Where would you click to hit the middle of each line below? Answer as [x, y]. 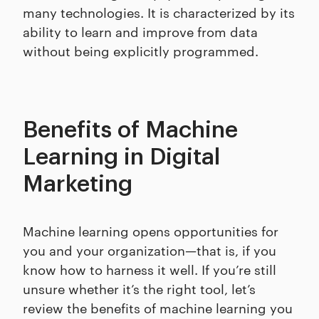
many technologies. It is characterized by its [159, 12]
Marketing [78, 184]
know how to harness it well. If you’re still [150, 269]
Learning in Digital [121, 157]
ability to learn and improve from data [140, 31]
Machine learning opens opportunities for [151, 230]
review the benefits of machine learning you [158, 307]
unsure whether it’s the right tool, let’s [139, 288]
